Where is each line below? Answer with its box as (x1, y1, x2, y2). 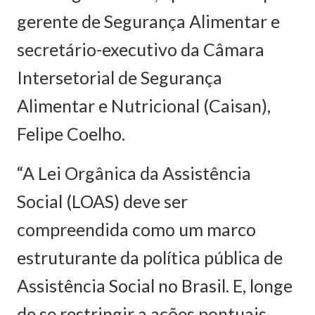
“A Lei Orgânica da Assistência (17, 162, 251, 184)
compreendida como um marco (17, 218, 256, 240)
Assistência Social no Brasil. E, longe (17, 274, 292, 296)
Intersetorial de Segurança (17, 66, 222, 88)
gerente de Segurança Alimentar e (17, 10, 280, 32)
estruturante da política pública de (17, 246, 283, 268)
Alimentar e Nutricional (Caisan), (17, 94, 271, 116)
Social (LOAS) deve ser (17, 190, 188, 212)
